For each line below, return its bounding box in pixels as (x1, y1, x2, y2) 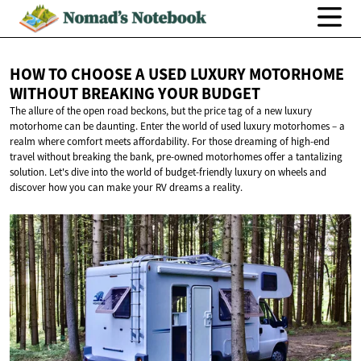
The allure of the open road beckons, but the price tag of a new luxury (10, 104, 312, 118)
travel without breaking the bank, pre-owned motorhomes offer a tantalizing (10, 150, 342, 164)
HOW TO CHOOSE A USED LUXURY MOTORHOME (10, 64, 344, 85)
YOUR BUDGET (158, 83, 260, 105)
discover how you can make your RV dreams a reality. (10, 180, 243, 195)
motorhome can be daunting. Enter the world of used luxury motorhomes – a (10, 119, 345, 134)
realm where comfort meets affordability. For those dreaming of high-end (10, 135, 330, 149)
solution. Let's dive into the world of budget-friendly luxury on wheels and (10, 165, 326, 180)
